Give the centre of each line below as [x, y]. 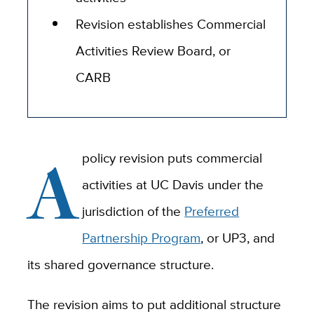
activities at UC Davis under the [173, 185]
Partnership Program [142, 238]
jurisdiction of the [134, 211]
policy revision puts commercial [172, 158]
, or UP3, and [238, 238]
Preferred [212, 211]
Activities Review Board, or [153, 51]
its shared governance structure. [120, 265]
